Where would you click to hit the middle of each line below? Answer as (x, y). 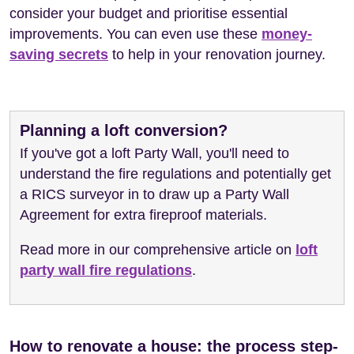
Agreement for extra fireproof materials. (143, 215)
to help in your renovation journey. (217, 54)
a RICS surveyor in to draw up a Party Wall (154, 194)
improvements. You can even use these (136, 34)
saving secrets (59, 54)
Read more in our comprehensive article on (158, 249)
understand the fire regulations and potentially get (175, 173)
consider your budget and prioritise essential (149, 13)
